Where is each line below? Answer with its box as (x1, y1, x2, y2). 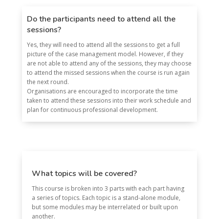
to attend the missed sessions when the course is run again (26, 68, 190, 77)
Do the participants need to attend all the (26, 14, 175, 24)
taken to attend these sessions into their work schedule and (26, 96, 191, 105)
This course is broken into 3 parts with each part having (31, 184, 184, 193)
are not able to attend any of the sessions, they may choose (26, 59, 192, 67)
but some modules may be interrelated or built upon (31, 203, 178, 211)
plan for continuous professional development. (26, 106, 158, 114)
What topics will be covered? (31, 168, 137, 179)
